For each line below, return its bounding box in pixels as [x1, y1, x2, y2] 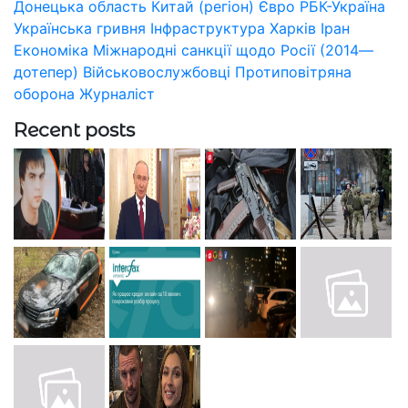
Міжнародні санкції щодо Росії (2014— [93, 40, 373, 59]
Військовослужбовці [83, 62, 230, 81]
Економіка [14, 40, 88, 59]
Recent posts [14, 117, 135, 141]
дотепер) [14, 62, 78, 81]
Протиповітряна [235, 62, 352, 81]
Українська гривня [14, 18, 146, 37]
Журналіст [79, 84, 155, 103]
